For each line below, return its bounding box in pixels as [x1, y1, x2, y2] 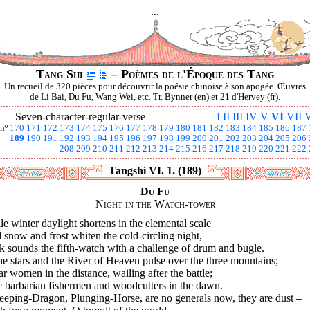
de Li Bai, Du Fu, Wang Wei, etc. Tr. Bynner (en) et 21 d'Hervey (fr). [30, 92, 280, 102]
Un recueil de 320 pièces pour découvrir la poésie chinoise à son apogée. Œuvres [4, 82, 306, 91]
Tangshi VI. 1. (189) [109, 165, 201, 176]
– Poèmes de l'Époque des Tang [108, 67, 274, 81]
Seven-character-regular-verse [15, 111, 145, 122]
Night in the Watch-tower [95, 198, 215, 210]
